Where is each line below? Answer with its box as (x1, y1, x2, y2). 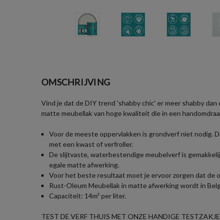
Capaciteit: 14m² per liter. (49, 191, 127, 200)
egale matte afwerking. (49, 160, 120, 169)
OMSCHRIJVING (41, 76, 110, 87)
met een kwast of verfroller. (49, 139, 134, 148)
